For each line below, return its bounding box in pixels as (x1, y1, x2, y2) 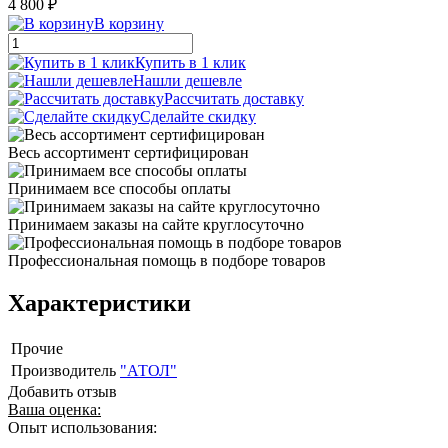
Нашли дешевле (133, 71, 242, 89)
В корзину (94, 14, 164, 32)
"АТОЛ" (120, 361, 177, 379)
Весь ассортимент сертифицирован (8, 143, 249, 161)
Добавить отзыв (8, 382, 117, 400)
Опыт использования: (8, 418, 157, 436)
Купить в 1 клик (135, 53, 246, 71)
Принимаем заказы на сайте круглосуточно (8, 215, 304, 233)
